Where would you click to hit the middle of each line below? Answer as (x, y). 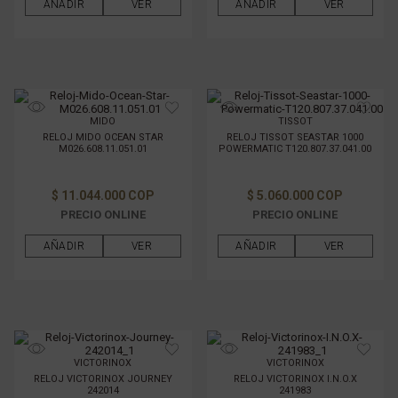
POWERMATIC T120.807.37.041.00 (295, 148)
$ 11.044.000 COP (103, 195)
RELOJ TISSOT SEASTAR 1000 (295, 137)
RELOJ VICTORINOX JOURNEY (103, 378)
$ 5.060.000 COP (295, 195)
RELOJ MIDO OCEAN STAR (103, 137)
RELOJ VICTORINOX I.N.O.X (295, 378)
